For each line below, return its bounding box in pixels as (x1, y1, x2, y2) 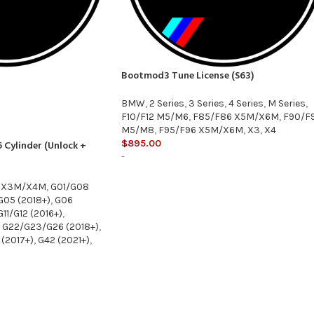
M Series (268, 97, 306, 110)
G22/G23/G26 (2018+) (1, 221, 99, 233)
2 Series (149, 97, 184, 110)
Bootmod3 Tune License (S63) (121, 68, 254, 85)
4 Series (228, 97, 264, 110)
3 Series (189, 97, 224, 110)
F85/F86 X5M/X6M (193, 111, 279, 123)
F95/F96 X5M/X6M (158, 124, 243, 137)
